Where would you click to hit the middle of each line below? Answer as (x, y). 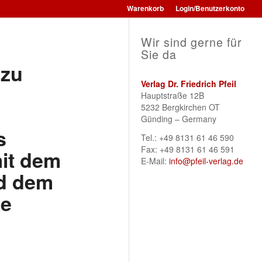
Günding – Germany (179, 119)
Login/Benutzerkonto (210, 8)
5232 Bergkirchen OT (181, 107)
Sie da (159, 54)
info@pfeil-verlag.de (206, 161)
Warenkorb (145, 8)
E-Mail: (155, 161)
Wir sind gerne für (192, 42)
